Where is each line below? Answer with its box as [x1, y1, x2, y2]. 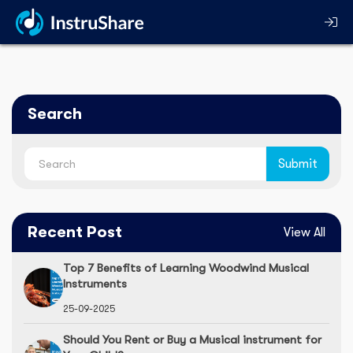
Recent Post [28, 223, 122, 241]
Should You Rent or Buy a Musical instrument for [63, 333, 321, 347]
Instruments [63, 277, 127, 291]
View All [284, 225, 325, 240]
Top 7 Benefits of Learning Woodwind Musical [63, 261, 309, 275]
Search [28, 105, 82, 123]
